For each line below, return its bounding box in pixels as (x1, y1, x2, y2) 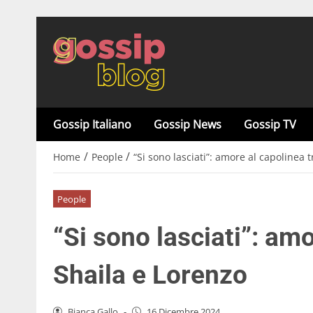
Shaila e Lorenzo (53, 259, 247, 290)
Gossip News (154, 117, 221, 132)
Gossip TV (244, 117, 296, 132)
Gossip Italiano (53, 117, 131, 132)
